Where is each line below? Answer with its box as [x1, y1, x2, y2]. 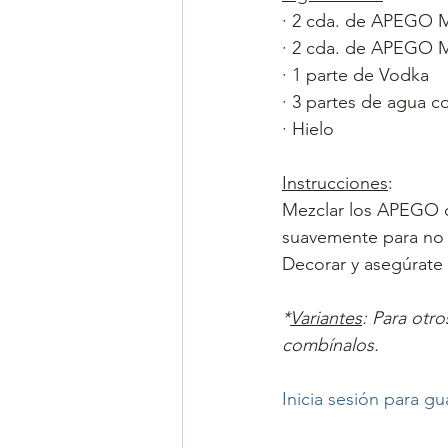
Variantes [290, 307, 362, 329]
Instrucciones [282, 172, 388, 194]
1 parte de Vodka [292, 64, 429, 86]
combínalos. [282, 334, 384, 356]
